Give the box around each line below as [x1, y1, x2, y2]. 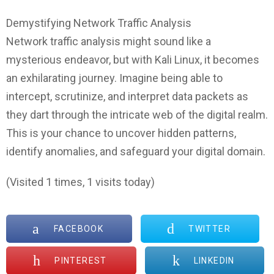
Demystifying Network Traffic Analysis [6, 16, 191, 29]
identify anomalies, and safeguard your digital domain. [6, 144, 265, 158]
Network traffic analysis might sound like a [6, 34, 211, 48]
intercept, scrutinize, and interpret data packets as [6, 89, 248, 103]
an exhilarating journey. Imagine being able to [6, 71, 223, 84]
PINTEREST [54, 255, 107, 265]
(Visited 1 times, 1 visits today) [6, 175, 155, 188]
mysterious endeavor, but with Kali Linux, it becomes [6, 53, 259, 66]
